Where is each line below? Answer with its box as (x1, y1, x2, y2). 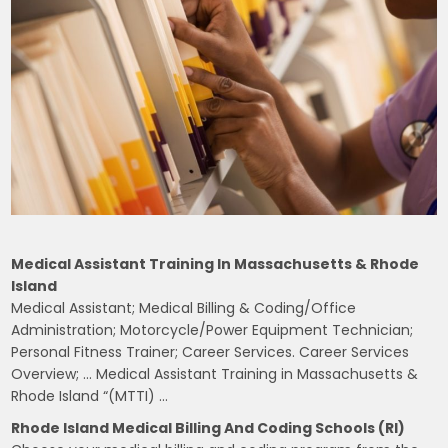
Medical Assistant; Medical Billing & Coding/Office (11, 298, 357, 319)
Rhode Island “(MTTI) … (11, 386, 169, 407)
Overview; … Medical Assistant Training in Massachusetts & (11, 364, 419, 385)
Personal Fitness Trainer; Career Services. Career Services (11, 342, 410, 363)
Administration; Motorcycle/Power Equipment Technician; (11, 320, 414, 341)
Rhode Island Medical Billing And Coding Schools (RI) (11, 418, 406, 439)
